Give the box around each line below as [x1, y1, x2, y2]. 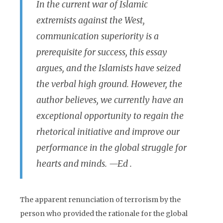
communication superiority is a [36, 31, 159, 42]
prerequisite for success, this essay [36, 47, 167, 58]
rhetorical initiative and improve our [36, 126, 180, 137]
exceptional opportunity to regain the [36, 111, 184, 121]
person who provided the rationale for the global [20, 209, 188, 218]
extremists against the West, [36, 15, 145, 26]
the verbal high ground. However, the [36, 79, 182, 90]
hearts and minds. [36, 158, 109, 169]
